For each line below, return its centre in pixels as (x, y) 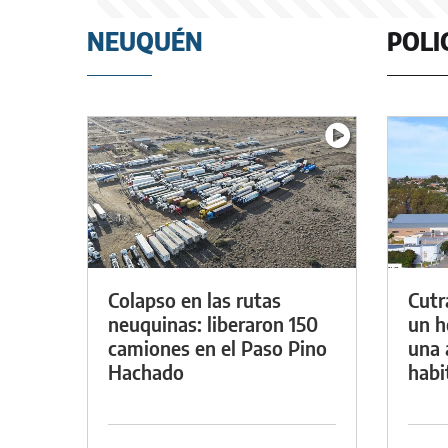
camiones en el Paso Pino (217, 347)
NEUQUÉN (145, 41)
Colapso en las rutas (194, 299)
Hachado (146, 371)
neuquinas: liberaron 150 (213, 323)
